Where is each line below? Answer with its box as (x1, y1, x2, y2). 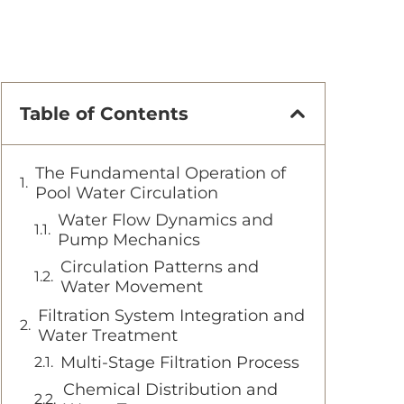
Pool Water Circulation (35, 182, 218, 203)
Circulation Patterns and (60, 256, 259, 277)
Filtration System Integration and (38, 305, 305, 326)
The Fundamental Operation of (35, 162, 286, 183)
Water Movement (60, 276, 203, 297)
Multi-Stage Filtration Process (60, 352, 299, 372)
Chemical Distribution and (63, 379, 278, 399)
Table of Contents (20, 102, 188, 124)
